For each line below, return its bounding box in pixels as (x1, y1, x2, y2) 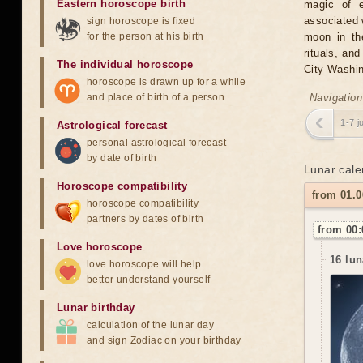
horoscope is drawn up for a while (87, 76, 246, 88)
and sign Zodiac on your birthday (87, 335, 241, 346)
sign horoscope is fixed (87, 15, 196, 27)
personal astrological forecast (87, 137, 226, 148)
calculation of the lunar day (87, 319, 215, 331)
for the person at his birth (87, 31, 204, 42)
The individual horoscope (57, 58, 194, 70)
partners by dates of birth (87, 213, 204, 224)
